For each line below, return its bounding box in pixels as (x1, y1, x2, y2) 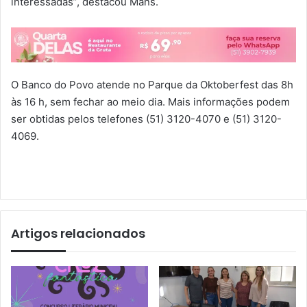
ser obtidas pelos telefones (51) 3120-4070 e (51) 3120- (11, 112, 282, 125)
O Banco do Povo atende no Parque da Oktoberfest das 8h (11, 77, 293, 91)
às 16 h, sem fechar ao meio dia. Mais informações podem (11, 95, 290, 108)
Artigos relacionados (11, 224, 145, 242)
